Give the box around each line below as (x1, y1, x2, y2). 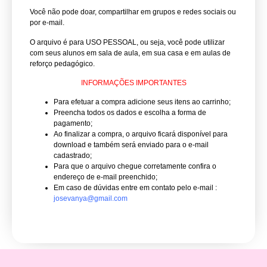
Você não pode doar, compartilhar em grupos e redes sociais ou (30, 8, 236, 17)
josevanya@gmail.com (54, 194, 128, 203)
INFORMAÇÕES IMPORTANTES (80, 78, 187, 87)
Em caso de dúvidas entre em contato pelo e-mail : (54, 184, 217, 193)
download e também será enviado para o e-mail (54, 141, 209, 150)
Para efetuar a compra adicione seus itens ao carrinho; (54, 98, 231, 107)
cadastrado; (54, 151, 92, 160)
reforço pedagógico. (30, 59, 95, 68)
